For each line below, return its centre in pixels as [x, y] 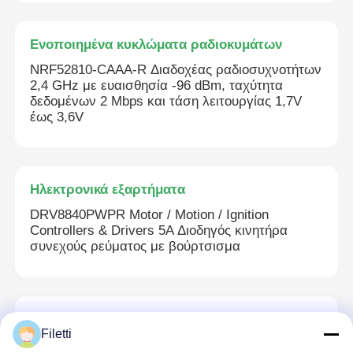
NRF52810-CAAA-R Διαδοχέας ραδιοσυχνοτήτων [176, 69]
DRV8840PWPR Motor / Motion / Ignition [150, 215]
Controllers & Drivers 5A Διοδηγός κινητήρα [159, 231]
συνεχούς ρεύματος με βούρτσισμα [136, 247]
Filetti [56, 334]
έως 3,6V [57, 117]
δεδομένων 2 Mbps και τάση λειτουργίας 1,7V [166, 101]
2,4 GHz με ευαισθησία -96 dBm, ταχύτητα [157, 85]
